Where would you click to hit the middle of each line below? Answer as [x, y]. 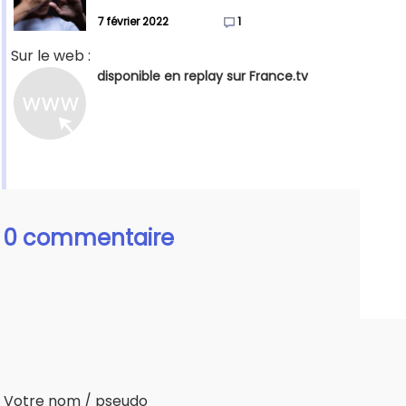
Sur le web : [51, 56]
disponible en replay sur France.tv [203, 77]
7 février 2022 [133, 22]
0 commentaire [89, 238]
